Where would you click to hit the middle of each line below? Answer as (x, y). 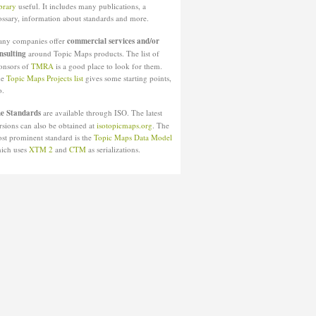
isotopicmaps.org (124, 125)
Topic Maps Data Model (133, 137)
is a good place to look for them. (108, 66)
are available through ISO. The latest (102, 113)
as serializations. (113, 149)
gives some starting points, (127, 78)
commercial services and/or (113, 41)
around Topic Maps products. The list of (93, 53)
